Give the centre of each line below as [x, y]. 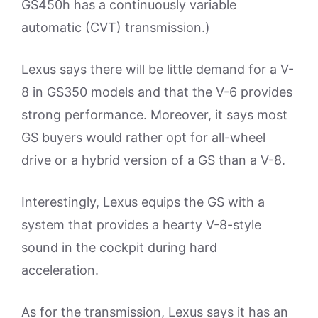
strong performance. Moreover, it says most [154, 115]
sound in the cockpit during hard [119, 247]
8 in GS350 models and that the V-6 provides [157, 92]
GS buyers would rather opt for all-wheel [143, 137]
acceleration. [60, 270]
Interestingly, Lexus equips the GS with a [143, 202]
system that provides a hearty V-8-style [141, 225]
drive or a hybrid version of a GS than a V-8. [153, 160]
